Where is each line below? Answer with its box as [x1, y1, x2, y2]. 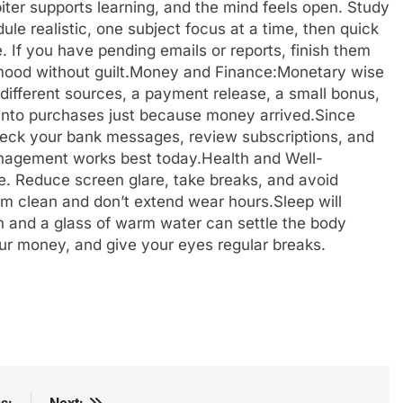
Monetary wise [277, 63, 384, 81]
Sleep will [273, 193, 342, 210]
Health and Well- [201, 149, 323, 167]
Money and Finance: [130, 63, 277, 81]
